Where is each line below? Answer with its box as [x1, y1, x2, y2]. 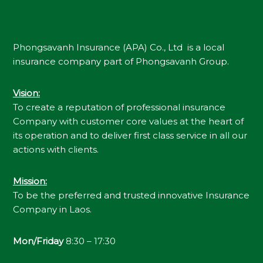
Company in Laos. [12, 204, 92, 215]
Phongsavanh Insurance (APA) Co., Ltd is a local [12, 42, 224, 53]
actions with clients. [12, 144, 99, 156]
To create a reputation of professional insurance [12, 102, 225, 113]
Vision [12, 87, 38, 99]
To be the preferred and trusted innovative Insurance [12, 190, 249, 201]
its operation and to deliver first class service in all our [12, 130, 247, 141]
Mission [12, 176, 45, 187]
